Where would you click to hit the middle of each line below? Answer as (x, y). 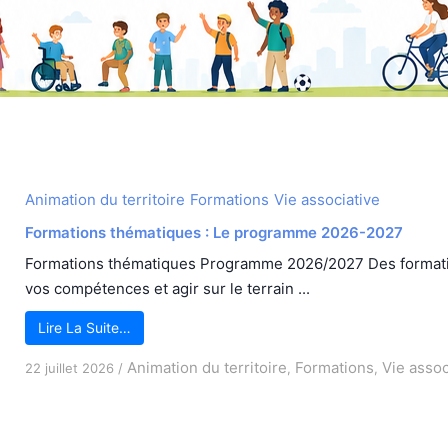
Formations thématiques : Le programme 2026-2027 (214, 232)
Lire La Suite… (84, 327)
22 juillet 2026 (69, 367)
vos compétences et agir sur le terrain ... (167, 288)
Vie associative (327, 199)
